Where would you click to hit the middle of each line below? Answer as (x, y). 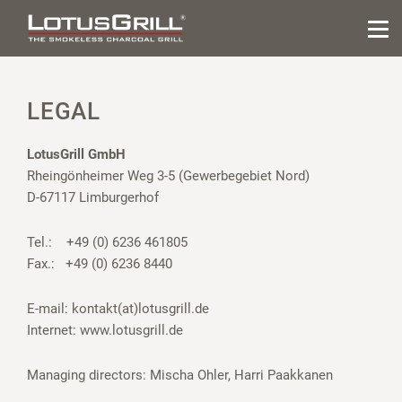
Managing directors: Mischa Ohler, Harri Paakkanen (180, 376)
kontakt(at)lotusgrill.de (140, 309)
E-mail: (49, 309)
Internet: (53, 331)
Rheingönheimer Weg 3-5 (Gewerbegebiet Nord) (168, 176)
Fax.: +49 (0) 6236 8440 (100, 264)
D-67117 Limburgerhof (93, 198)
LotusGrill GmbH (76, 155)
